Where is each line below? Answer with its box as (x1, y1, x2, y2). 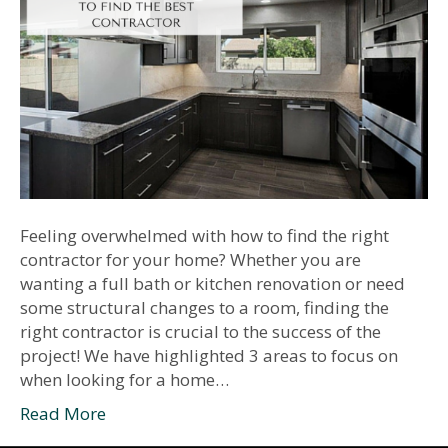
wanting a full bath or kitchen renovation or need (20, 271, 405, 295)
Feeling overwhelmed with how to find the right (20, 223, 389, 247)
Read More (20, 401, 106, 425)
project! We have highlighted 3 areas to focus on (20, 343, 398, 367)
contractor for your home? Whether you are (20, 247, 361, 271)
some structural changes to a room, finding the (20, 295, 389, 319)
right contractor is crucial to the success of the (20, 319, 381, 343)
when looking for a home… (20, 367, 229, 391)
